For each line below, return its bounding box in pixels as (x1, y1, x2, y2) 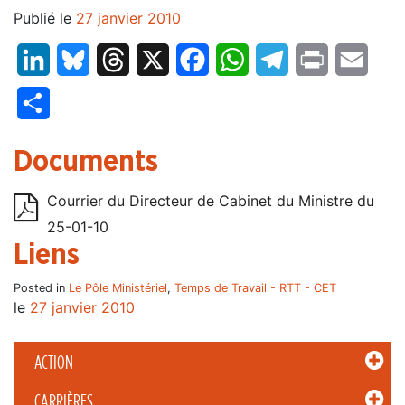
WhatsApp (249, 51, 319, 70)
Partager (50, 94, 109, 113)
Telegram (288, 51, 352, 70)
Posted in (14, 280, 69, 295)
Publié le (14, 9, 76, 28)
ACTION (33, 353, 73, 373)
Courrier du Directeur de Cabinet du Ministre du (47, 192, 374, 211)
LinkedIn (50, 51, 107, 70)
